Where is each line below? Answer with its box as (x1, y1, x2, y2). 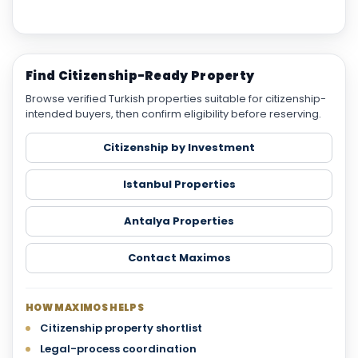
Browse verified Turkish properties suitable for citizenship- (26, 91, 326, 107)
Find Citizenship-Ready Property (26, 67, 255, 85)
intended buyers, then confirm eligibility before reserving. (26, 106, 321, 122)
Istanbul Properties (122, 177, 236, 193)
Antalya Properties (124, 213, 234, 229)
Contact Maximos (127, 250, 231, 266)
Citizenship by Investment (103, 140, 255, 156)
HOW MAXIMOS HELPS (26, 300, 145, 315)
